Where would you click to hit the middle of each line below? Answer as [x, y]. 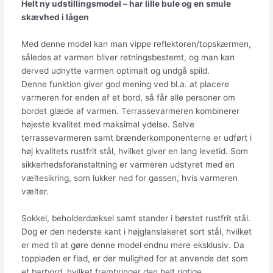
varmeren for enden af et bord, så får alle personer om [128, 97]
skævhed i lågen [55, 17]
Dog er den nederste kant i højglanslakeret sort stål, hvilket [136, 231]
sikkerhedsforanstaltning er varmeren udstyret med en [128, 164]
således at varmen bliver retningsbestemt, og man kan [128, 57]
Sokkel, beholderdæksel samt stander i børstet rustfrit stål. [136, 218]
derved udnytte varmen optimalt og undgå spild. [115, 70]
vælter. [35, 191]
